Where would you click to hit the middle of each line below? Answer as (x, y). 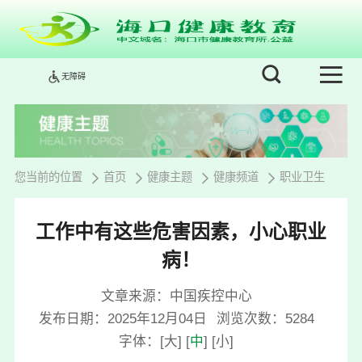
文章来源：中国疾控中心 (176, 296)
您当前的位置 (48, 177)
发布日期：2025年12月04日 (122, 318)
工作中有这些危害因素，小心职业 (181, 231)
